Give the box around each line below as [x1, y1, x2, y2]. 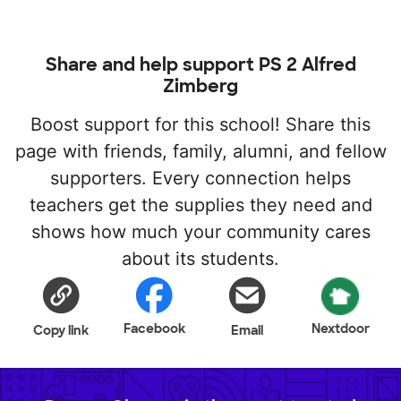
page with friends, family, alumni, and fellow [14, 140, 387, 162]
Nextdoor [311, 320, 370, 337]
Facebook [123, 320, 185, 337]
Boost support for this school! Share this [30, 113, 371, 135]
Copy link [33, 321, 89, 338]
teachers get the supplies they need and [29, 193, 372, 216]
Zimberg [163, 73, 238, 98]
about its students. [122, 247, 279, 269]
